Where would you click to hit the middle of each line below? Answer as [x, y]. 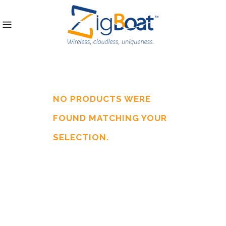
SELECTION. [81, 137]
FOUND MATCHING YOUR [110, 118]
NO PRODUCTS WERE [102, 99]
